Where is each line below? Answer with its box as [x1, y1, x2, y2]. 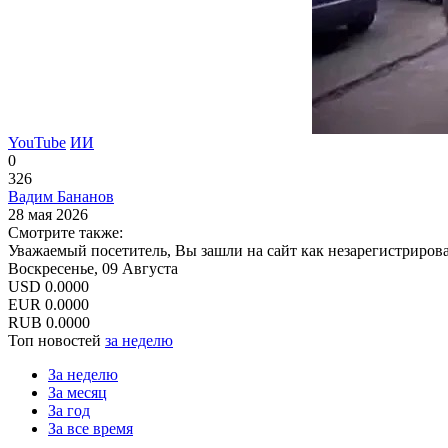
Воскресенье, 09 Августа [8, 259, 178, 277]
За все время [48, 419, 133, 437]
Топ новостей [8, 331, 105, 349]
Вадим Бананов [8, 187, 114, 205]
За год [48, 401, 90, 419]
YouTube [8, 133, 66, 151]
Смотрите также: [8, 223, 123, 241]
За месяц [48, 383, 107, 401]
